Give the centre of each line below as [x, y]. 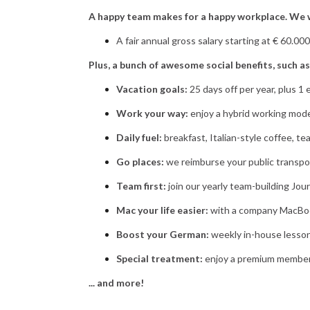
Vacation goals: [152, 89]
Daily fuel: [139, 137]
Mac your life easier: [162, 210]
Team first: [141, 186]
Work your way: [152, 113]
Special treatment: [159, 258]
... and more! [116, 283]
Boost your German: [164, 234]
